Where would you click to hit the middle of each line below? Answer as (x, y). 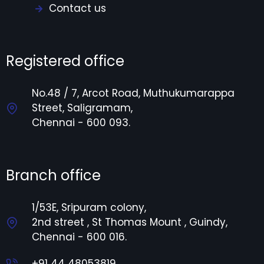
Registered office (65, 61)
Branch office (53, 176)
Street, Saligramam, (82, 108)
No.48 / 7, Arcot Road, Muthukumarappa (133, 93)
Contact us (77, 9)
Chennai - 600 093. (81, 123)
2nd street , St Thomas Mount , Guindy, (130, 222)
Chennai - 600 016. (79, 237)
